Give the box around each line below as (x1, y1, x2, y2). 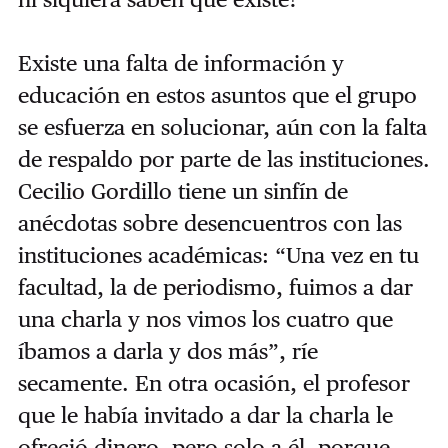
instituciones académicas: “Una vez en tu (17, 241, 419, 268)
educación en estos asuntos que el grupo (17, 81, 417, 108)
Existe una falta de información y (17, 49, 344, 76)
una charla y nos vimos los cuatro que (17, 305, 393, 332)
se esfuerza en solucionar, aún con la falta (17, 113, 427, 140)
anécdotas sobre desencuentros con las (17, 209, 402, 236)
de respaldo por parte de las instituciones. (17, 145, 430, 172)
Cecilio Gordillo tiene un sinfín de (17, 177, 348, 204)
